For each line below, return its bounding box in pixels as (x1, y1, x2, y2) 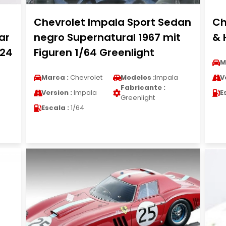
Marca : (41, 73, 69, 82)
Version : (41, 88, 72, 97)
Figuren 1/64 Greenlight (33, 45, 154, 60)
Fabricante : (120, 83, 165, 92)
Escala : (41, 103, 69, 112)
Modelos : (120, 73, 155, 82)
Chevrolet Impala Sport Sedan (33, 15, 191, 29)
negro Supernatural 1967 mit (33, 30, 181, 44)
